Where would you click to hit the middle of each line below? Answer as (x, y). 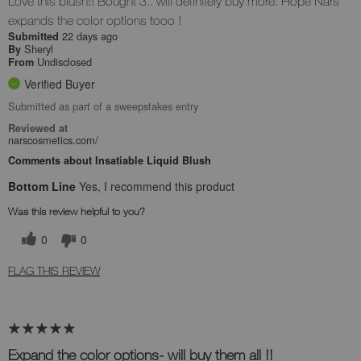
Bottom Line (42, 187)
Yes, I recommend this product (155, 187)
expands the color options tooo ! (95, 21)
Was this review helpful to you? (77, 212)
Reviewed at (38, 129)
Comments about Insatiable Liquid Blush (110, 161)
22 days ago (90, 36)
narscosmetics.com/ (53, 140)
